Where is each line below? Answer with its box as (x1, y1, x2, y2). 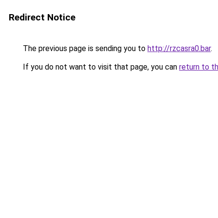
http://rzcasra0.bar (147, 44, 211, 53)
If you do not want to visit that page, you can (21, 62, 179, 72)
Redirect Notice (9, 12, 75, 23)
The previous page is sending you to (21, 44, 147, 53)
